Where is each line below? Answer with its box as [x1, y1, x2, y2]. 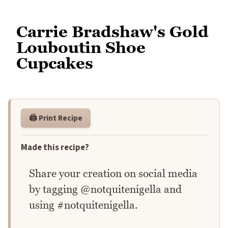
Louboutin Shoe [16, 38, 146, 57]
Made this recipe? [21, 141, 89, 154]
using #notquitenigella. [29, 198, 138, 212]
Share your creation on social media [29, 167, 197, 180]
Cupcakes [16, 54, 93, 73]
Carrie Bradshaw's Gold [16, 22, 209, 41]
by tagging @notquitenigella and [29, 183, 182, 196]
